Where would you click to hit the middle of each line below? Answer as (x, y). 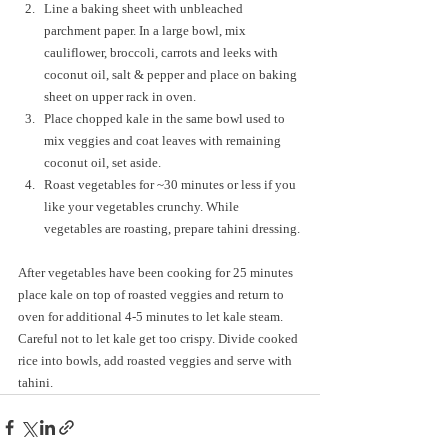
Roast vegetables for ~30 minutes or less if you (171, 184)
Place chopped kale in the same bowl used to (166, 118)
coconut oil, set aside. (102, 162)
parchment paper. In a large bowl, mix (146, 30)
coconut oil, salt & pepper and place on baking (172, 74)
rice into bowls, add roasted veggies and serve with (156, 360)
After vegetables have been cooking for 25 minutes (157, 272)
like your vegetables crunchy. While (143, 206)
